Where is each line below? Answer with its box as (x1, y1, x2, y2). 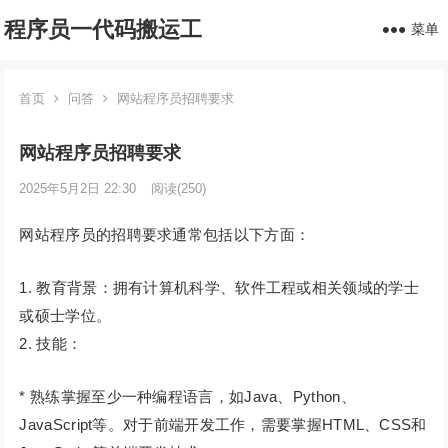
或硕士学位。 (19, 307, 112, 324)
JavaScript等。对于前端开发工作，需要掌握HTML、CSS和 (19, 416, 427, 433)
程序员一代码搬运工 (4, 17, 203, 42)
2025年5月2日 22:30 (19, 181, 137, 196)
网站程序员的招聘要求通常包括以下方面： (19, 226, 311, 243)
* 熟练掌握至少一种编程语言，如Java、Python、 (19, 388, 356, 405)
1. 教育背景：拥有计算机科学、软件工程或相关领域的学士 (19, 279, 419, 296)
